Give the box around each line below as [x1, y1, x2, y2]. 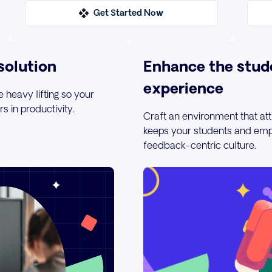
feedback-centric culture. [143, 140, 256, 151]
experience [143, 80, 223, 97]
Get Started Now [93, 8, 164, 18]
